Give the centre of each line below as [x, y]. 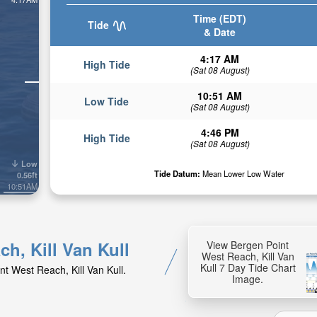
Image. [248, 279]
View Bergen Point [248, 245]
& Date [220, 32]
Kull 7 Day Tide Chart [248, 267]
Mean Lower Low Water [243, 173]
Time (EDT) [220, 18]
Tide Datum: [178, 173]
